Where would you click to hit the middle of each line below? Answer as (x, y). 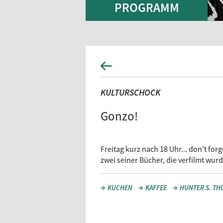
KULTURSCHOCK (130, 92)
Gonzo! (119, 116)
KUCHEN (120, 188)
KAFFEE (156, 188)
